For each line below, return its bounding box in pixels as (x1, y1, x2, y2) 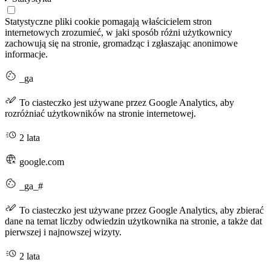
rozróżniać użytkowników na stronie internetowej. (5, 108, 196, 119)
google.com (17, 157, 64, 168)
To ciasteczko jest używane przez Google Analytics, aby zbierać (17, 205, 264, 216)
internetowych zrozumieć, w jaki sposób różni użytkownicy (5, 27, 232, 38)
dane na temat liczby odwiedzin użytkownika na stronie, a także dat (5, 216, 262, 227)
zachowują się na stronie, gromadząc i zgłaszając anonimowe (5, 38, 238, 49)
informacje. (5, 49, 48, 60)
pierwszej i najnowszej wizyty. (5, 227, 122, 238)
